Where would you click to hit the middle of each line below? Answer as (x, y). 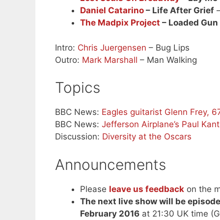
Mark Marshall (110, 60)
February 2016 (110, 213)
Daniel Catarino (112, 11)
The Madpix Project (120, 23)
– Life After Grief (179, 11)
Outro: (69, 60)
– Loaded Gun (189, 23)
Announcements (110, 164)
